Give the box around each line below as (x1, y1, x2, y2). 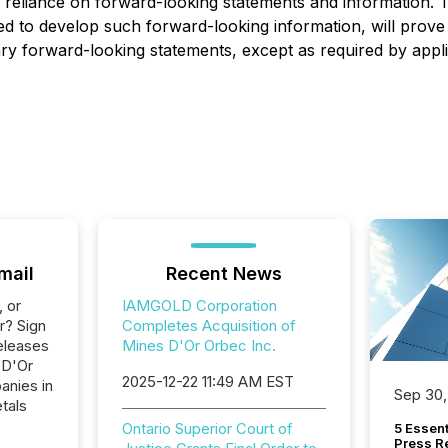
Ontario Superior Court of (121, 419, 293, 438)
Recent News (165, 263, 282, 284)
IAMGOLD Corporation (121, 296, 277, 315)
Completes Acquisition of (121, 316, 296, 335)
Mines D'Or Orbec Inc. (121, 336, 276, 355)
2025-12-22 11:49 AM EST (121, 372, 294, 391)
